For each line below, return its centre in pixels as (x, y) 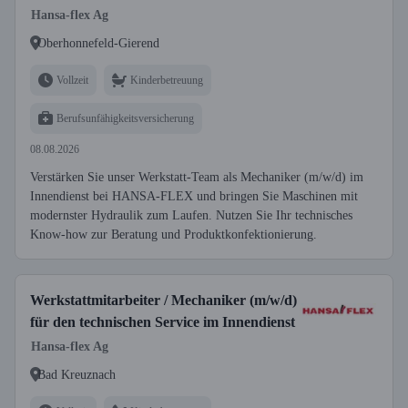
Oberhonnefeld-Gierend (98, 43)
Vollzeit (72, 80)
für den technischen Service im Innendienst (163, 322)
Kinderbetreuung (167, 80)
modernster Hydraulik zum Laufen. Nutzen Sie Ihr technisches (191, 215)
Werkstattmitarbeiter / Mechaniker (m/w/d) (163, 300)
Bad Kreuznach (76, 374)
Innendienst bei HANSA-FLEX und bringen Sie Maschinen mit (194, 196)
